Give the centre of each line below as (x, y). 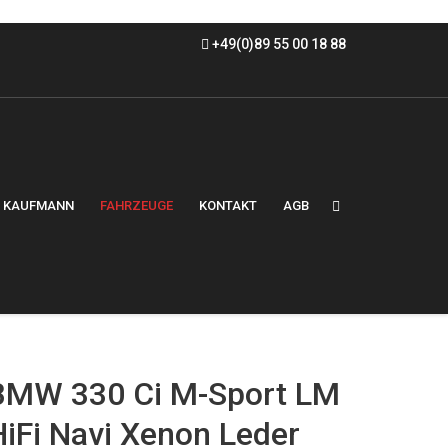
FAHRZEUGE (136, 206)
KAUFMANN (38, 206)
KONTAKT (228, 206)
